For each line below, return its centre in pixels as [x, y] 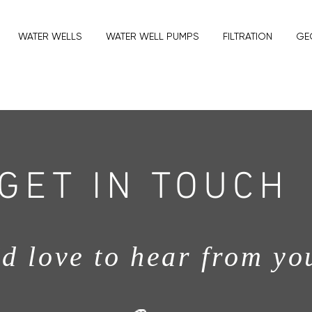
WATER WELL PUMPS [153, 36]
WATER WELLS [50, 36]
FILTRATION [248, 36]
